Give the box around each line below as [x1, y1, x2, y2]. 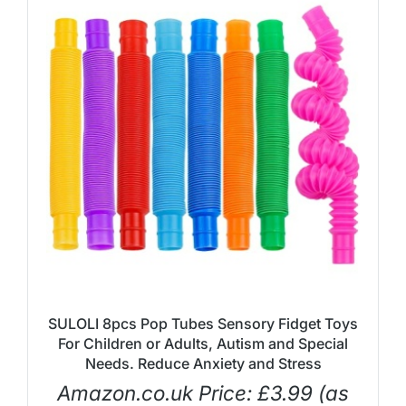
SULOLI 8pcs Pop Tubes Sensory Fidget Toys [48, 314, 358, 333]
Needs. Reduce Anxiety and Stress [84, 353, 322, 372]
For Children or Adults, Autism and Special [58, 333, 348, 353]
